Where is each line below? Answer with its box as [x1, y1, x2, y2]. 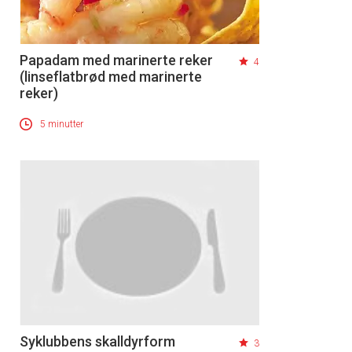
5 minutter [40, 119, 83, 130]
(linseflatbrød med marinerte [20, 68, 202, 86]
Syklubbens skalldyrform [20, 333, 175, 350]
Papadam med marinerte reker [20, 52, 213, 69]
